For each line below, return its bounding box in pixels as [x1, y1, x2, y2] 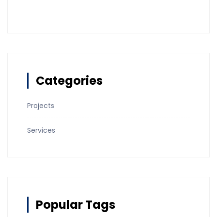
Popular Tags [36, 196, 115, 213]
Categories [36, 72, 103, 89]
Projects [27, 100, 54, 110]
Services [27, 125, 55, 135]
